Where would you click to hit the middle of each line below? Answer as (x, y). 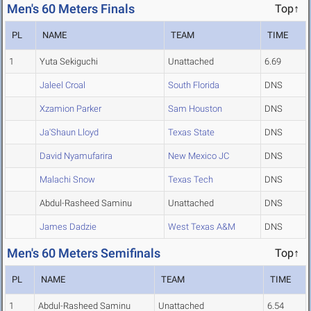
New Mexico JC (199, 156)
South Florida (194, 85)
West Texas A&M (202, 227)
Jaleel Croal (62, 85)
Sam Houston (195, 109)
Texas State (191, 133)
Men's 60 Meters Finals (71, 9)
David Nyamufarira (76, 156)
